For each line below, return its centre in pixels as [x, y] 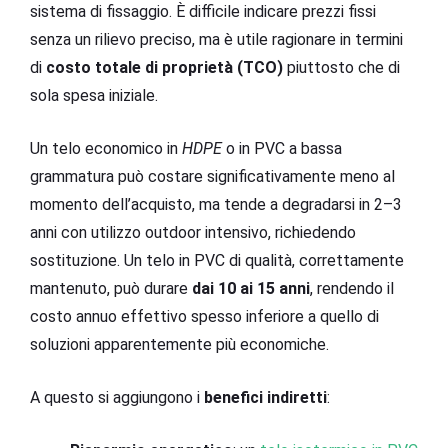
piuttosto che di [341, 67]
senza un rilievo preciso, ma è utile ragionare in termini [216, 39]
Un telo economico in [106, 148]
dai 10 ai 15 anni [251, 288]
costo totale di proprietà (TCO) [164, 67]
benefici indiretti [265, 397]
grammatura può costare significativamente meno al [212, 176]
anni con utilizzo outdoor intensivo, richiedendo [193, 232]
